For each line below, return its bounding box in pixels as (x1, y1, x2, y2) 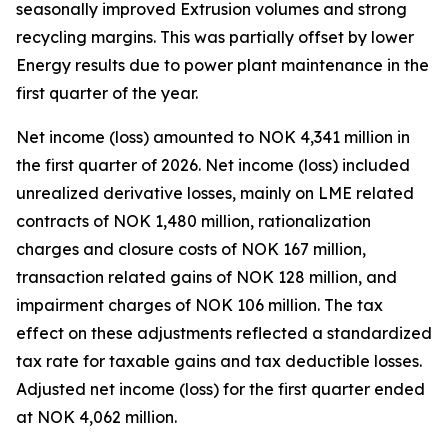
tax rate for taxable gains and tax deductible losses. (16, 351, 422, 371)
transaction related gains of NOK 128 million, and (16, 267, 397, 287)
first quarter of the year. (16, 83, 202, 103)
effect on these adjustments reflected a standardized (16, 323, 432, 343)
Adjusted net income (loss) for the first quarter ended (16, 379, 425, 399)
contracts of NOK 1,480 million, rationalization (16, 211, 371, 231)
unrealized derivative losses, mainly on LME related (16, 183, 414, 203)
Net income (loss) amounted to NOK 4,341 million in (16, 127, 410, 147)
